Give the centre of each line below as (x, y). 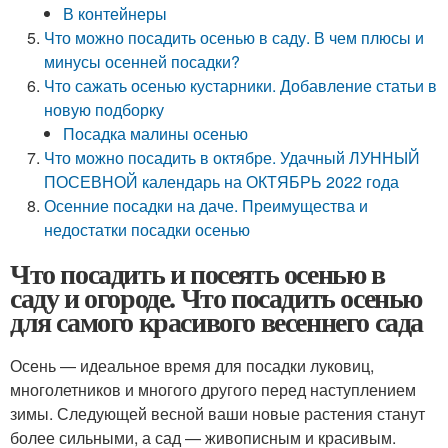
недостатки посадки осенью (147, 229)
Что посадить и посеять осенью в (197, 273)
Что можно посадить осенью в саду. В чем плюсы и (234, 37)
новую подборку (104, 109)
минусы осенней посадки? (142, 61)
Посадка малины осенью (156, 133)
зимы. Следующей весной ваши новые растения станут (217, 413)
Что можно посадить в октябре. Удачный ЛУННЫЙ (232, 157)
